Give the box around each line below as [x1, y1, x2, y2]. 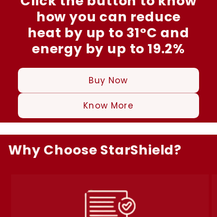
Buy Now [89, 75, 128, 87]
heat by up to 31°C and [28, 24, 189, 42]
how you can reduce [36, 8, 181, 26]
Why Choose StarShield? [8, 140, 182, 159]
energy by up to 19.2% [31, 40, 185, 58]
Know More [83, 99, 134, 111]
